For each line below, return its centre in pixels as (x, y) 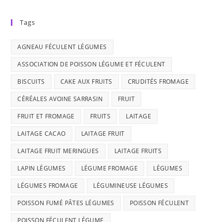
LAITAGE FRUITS (138, 151)
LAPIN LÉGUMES (42, 168)
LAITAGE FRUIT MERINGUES (58, 151)
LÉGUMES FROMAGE (48, 186)
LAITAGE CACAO (42, 134)
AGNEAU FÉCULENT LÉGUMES (62, 47)
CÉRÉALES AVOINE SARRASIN (60, 99)
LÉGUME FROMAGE (110, 168)
